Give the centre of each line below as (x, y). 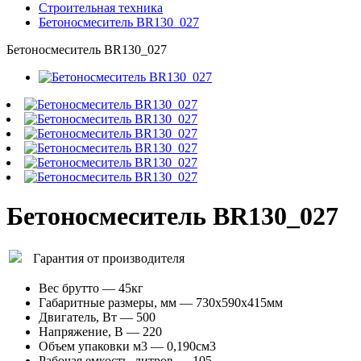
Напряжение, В (81, 331)
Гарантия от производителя (109, 258)
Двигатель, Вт (78, 317)
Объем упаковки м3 (93, 346)
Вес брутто (69, 288)
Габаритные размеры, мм (108, 302)
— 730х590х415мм (230, 302)
